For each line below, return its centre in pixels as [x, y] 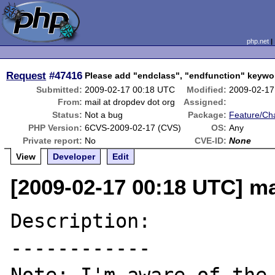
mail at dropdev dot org [130, 102]
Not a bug [104, 115]
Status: [68, 115]
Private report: [53, 141]
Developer [74, 157]
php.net [258, 41]
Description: [81, 221]
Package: [207, 115]
